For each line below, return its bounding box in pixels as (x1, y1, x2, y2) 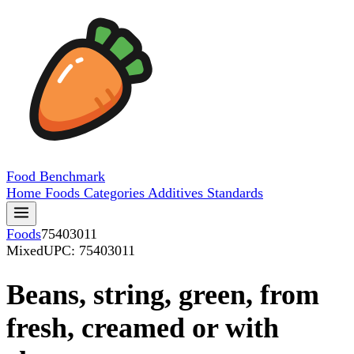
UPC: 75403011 (43, 243, 135, 258)
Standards (207, 185, 263, 201)
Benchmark (40, 168, 105, 184)
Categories (84, 185, 148, 201)
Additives (148, 185, 207, 201)
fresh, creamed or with (6, 312, 279, 345)
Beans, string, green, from (6, 279, 319, 311)
